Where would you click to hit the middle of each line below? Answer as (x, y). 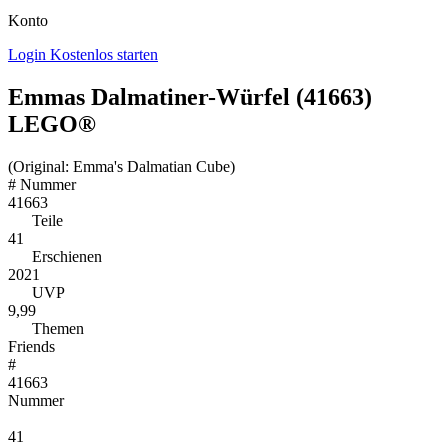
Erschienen (65, 256)
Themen (56, 328)
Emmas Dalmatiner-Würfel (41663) (190, 96)
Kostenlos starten (104, 54)
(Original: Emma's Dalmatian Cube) (121, 166)
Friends (31, 346)
